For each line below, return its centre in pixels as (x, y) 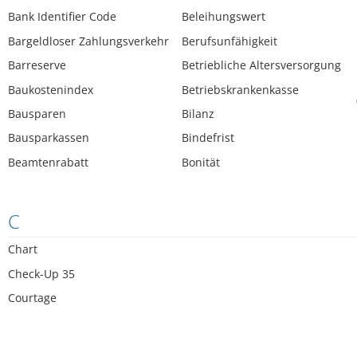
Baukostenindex (51, 89)
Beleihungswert (224, 17)
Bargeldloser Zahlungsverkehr (88, 41)
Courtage (32, 298)
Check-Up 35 (41, 273)
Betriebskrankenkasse (241, 89)
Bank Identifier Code (62, 17)
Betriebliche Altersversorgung (262, 65)
